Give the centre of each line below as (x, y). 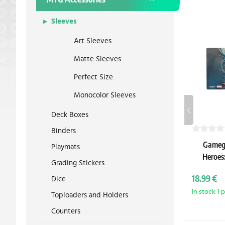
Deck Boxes (70, 115)
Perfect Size (93, 77)
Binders (64, 131)
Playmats (66, 147)
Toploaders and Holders (90, 195)
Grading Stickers (78, 163)
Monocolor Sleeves (105, 95)
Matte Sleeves (97, 59)
